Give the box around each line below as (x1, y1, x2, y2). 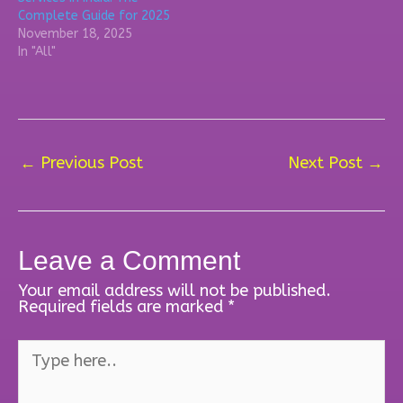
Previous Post (36, 153, 143, 174)
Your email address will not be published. (18, 281, 331, 301)
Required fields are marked (18, 297, 228, 318)
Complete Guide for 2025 (18, 8, 170, 23)
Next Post (288, 153, 367, 174)
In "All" (18, 44, 56, 59)
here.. (17, 353, 60, 373)
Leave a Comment (18, 246, 240, 276)
